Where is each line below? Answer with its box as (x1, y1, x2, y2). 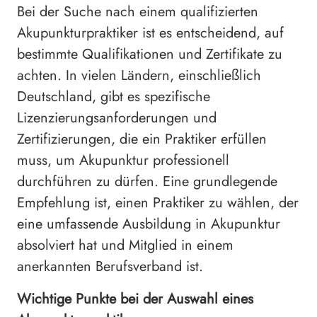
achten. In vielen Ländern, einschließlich (17, 65, 261, 86)
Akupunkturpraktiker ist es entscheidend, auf (17, 23, 284, 44)
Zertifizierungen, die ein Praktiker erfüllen (17, 129, 267, 150)
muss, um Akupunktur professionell (17, 150, 229, 171)
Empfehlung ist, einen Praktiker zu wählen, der (17, 192, 299, 214)
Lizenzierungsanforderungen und (17, 108, 217, 129)
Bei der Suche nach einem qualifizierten (17, 1, 258, 23)
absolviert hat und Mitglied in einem (17, 235, 234, 256)
